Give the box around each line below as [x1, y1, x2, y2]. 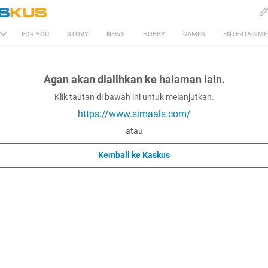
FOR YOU [22, 31, 49, 38]
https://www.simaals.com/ [77, 108, 191, 120]
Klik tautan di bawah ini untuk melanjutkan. [54, 92, 214, 102]
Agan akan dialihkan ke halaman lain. [43, 73, 225, 86]
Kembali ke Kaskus [98, 150, 170, 160]
